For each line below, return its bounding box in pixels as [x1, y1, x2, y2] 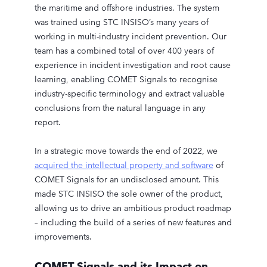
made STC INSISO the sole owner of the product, [34, 188, 223, 199]
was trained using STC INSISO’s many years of [34, 17, 209, 27]
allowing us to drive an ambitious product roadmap [34, 203, 231, 213]
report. [34, 117, 61, 128]
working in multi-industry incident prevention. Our [34, 31, 226, 42]
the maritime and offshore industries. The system [34, 2, 219, 13]
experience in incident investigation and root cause [34, 60, 231, 70]
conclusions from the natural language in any [34, 103, 206, 113]
